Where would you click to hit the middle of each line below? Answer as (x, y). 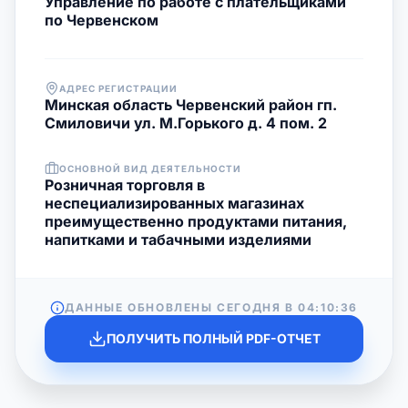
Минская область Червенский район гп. (191, 105)
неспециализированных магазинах (174, 203)
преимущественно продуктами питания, (196, 221)
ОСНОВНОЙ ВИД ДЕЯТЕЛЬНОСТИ (150, 168)
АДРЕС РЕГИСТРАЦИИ (118, 88)
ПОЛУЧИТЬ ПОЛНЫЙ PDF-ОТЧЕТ (213, 338)
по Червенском (102, 20)
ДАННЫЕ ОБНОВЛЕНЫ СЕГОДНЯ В (181, 307)
